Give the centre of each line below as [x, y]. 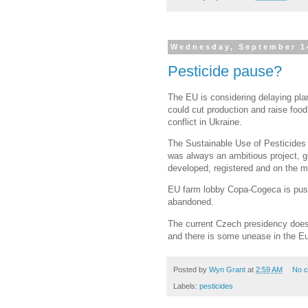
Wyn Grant [227, 269]
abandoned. [191, 202]
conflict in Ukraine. [205, 122]
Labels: [186, 286]
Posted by [191, 269]
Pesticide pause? [225, 71]
